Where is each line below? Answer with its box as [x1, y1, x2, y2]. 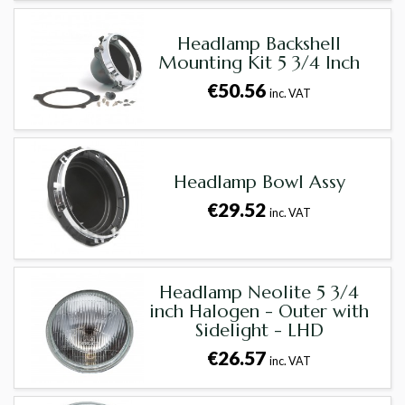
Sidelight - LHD [194, 319, 324, 343]
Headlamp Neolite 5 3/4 [159, 281, 360, 305]
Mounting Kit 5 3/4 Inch [158, 51, 361, 74]
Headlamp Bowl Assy [173, 171, 345, 194]
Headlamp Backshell [177, 32, 342, 55]
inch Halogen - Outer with [149, 300, 370, 324]
